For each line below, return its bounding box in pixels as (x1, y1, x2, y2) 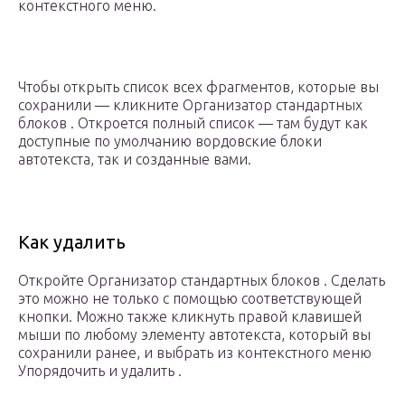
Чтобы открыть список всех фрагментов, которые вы (18, 79, 379, 96)
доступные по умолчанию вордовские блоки (18, 133, 322, 150)
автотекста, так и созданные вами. (18, 151, 251, 168)
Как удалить (18, 231, 126, 253)
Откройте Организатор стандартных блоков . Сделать (18, 272, 385, 289)
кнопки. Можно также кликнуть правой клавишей (18, 308, 362, 325)
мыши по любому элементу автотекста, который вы (18, 326, 371, 344)
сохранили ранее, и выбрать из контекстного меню (18, 344, 372, 362)
